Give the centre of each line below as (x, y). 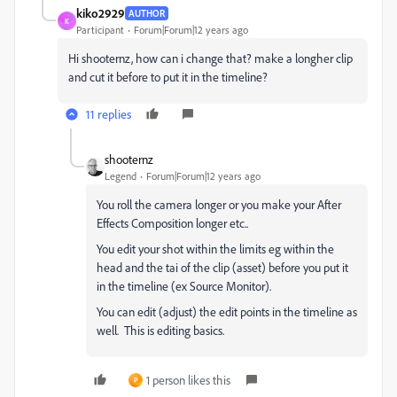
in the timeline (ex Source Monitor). (184, 286)
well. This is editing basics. (160, 331)
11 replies (109, 114)
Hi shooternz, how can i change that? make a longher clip (210, 58)
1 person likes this (188, 380)
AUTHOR (147, 13)
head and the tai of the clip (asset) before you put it (222, 268)
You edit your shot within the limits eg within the (215, 249)
